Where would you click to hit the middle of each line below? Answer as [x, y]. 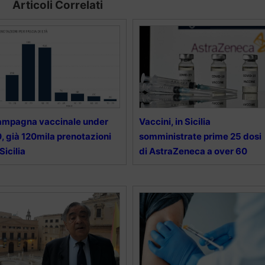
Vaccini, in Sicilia [174, 122]
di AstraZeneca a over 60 [193, 151]
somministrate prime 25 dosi [200, 137]
